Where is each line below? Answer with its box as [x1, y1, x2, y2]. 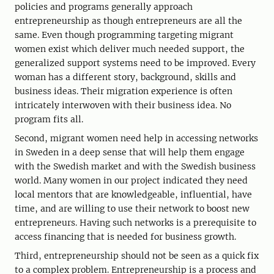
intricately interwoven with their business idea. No [15, 99, 231, 111]
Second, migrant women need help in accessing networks [15, 132, 258, 144]
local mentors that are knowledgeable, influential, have [15, 188, 252, 200]
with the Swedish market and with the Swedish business [15, 160, 256, 172]
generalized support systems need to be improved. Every [15, 57, 256, 68]
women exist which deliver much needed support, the [15, 43, 245, 54]
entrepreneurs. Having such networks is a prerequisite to [15, 217, 256, 228]
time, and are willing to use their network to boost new [15, 202, 250, 214]
